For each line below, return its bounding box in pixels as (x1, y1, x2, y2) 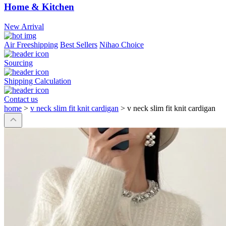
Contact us (4, 95, 38, 104)
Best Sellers (60, 40, 97, 49)
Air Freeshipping (4, 40, 58, 49)
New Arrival (4, 22, 44, 31)
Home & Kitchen (4, 2, 74, 13)
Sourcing (4, 59, 33, 68)
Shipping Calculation (4, 77, 71, 86)
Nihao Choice (99, 40, 144, 49)
